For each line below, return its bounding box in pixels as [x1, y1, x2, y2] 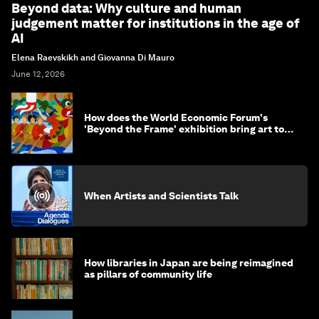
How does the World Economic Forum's [84, 112, 268, 124]
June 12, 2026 [11, 69, 65, 80]
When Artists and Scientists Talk [84, 190, 239, 202]
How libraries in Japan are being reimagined [84, 257, 293, 269]
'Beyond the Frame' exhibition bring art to [84, 123, 284, 135]
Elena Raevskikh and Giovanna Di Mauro [11, 53, 174, 63]
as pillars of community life [84, 268, 212, 281]
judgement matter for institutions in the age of [11, 16, 300, 31]
